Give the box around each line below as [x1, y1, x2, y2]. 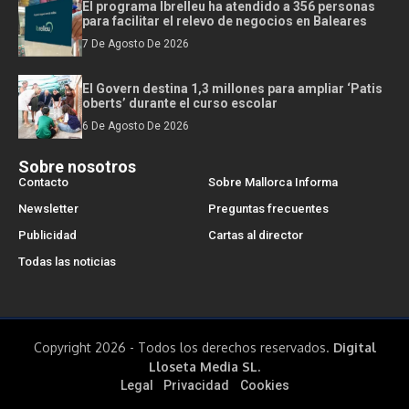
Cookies [239, 377, 289, 393]
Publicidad [18, 227, 77, 242]
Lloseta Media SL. [149, 358, 260, 374]
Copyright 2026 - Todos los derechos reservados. [33, 339, 333, 355]
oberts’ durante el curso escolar [82, 95, 278, 110]
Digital [332, 339, 376, 355]
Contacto [18, 174, 68, 189]
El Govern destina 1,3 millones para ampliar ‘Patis [82, 80, 383, 96]
